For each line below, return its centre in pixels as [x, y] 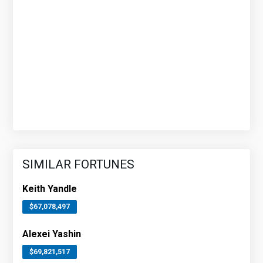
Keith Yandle [50, 189]
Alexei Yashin [52, 234]
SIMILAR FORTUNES [79, 165]
